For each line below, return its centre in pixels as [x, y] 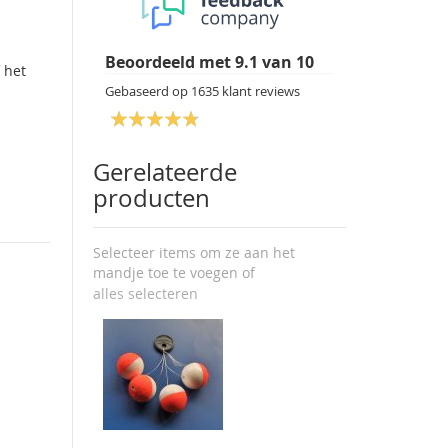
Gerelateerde [165, 172]
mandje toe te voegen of [174, 272]
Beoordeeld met [170, 62]
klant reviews [260, 91]
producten [152, 198]
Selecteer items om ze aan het [194, 252]
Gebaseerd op [148, 91]
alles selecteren [146, 294]
